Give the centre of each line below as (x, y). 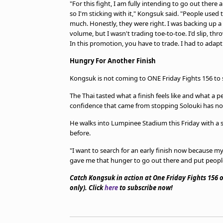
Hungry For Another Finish (113, 61)
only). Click (87, 188)
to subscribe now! (145, 188)
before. (80, 133)
